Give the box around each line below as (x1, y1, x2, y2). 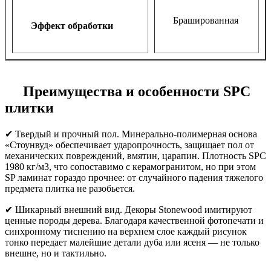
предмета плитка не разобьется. (5, 183, 135, 194)
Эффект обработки (19, 20, 113, 31)
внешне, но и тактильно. (5, 247, 106, 258)
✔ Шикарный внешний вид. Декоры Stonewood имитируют (5, 204, 252, 215)
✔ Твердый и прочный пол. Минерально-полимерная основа (5, 128, 257, 139)
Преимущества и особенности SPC (5, 83, 250, 99)
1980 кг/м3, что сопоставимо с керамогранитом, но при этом (5, 161, 256, 172)
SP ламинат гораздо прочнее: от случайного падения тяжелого (5, 172, 263, 183)
